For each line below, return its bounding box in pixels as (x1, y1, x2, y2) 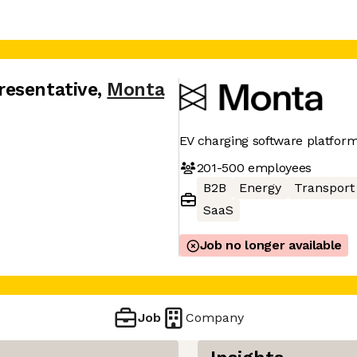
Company (186, 309, 245, 325)
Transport (293, 180, 355, 195)
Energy (238, 180, 281, 195)
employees (244, 159, 312, 175)
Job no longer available (199, 237, 343, 253)
